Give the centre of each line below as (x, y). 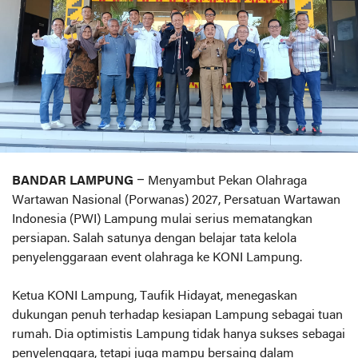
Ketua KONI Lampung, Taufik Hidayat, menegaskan (155, 296)
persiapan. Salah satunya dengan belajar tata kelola (154, 239)
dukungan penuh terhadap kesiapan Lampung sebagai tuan (177, 316)
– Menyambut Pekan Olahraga (220, 181)
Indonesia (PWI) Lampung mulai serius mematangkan (162, 220)
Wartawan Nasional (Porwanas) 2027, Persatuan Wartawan (176, 201)
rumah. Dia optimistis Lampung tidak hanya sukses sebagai (179, 335)
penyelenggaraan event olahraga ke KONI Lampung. (157, 258)
